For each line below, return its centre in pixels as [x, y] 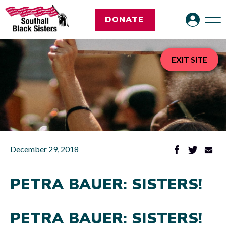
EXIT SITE [189, 59]
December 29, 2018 [44, 149]
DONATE [124, 19]
